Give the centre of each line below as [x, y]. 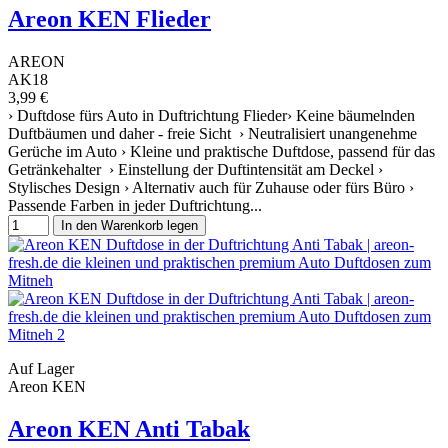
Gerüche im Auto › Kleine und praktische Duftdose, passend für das [221, 151]
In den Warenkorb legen [129, 225]
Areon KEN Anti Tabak [129, 428]
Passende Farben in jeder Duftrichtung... [135, 205]
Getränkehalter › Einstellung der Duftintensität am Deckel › [195, 169]
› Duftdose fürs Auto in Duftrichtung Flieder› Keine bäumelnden [211, 115]
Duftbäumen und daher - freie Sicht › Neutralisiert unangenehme [212, 133]
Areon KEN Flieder [109, 19]
